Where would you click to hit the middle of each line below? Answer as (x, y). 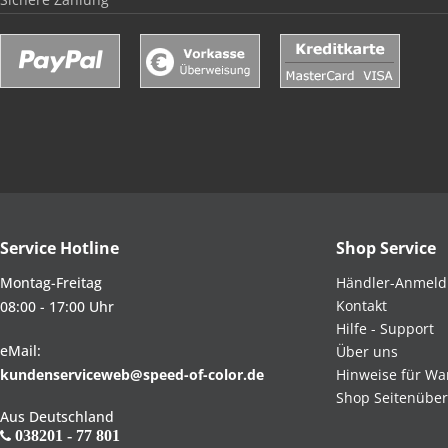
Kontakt (361, 305)
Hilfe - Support (385, 328)
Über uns (367, 351)
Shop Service (386, 247)
